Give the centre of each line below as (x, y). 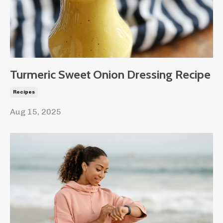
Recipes (24, 92)
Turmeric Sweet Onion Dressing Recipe (110, 75)
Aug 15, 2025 (36, 112)
